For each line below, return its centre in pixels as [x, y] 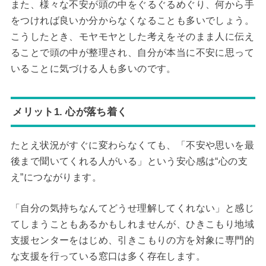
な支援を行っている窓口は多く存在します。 [108, 256]
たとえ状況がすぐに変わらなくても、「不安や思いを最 [132, 145]
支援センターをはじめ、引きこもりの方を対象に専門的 [132, 240]
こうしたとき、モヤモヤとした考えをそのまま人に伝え [132, 36]
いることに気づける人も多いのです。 [93, 68]
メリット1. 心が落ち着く [70, 111]
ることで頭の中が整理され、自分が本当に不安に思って [132, 52]
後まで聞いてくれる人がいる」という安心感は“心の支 [129, 161]
